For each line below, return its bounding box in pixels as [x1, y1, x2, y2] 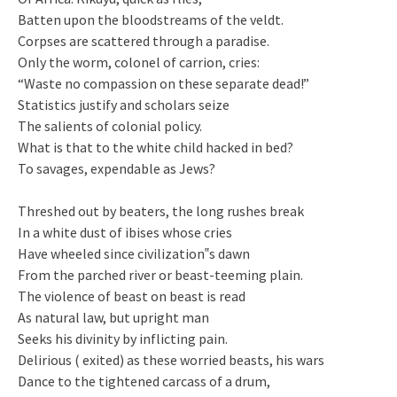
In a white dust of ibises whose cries [18, 222, 232, 241]
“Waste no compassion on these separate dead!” [18, 74, 309, 92]
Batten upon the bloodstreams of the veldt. [18, 10, 284, 28]
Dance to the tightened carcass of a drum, [18, 371, 270, 390]
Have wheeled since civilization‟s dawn [18, 244, 250, 262]
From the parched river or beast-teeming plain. [18, 265, 303, 284]
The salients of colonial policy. [18, 116, 202, 135]
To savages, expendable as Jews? [18, 159, 215, 177]
